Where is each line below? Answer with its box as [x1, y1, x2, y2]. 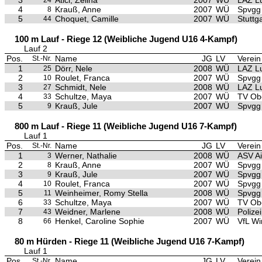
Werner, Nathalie [55, 151, 117, 160]
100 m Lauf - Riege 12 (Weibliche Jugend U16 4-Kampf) [15, 34, 237, 44]
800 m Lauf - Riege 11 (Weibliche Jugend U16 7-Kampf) [15, 121, 237, 131]
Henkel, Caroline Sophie [55, 216, 144, 226]
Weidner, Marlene [55, 207, 120, 216]
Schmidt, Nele [55, 82, 106, 92]
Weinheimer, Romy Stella [55, 188, 148, 198]
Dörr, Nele [55, 64, 92, 73]
